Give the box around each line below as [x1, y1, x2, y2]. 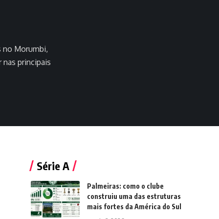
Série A [36, 159, 69, 173]
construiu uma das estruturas [87, 192, 181, 200]
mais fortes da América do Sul [87, 202, 181, 211]
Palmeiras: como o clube [87, 182, 164, 190]
